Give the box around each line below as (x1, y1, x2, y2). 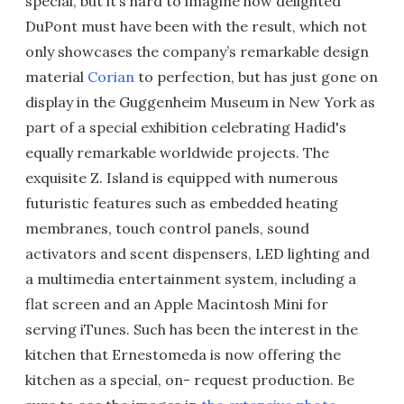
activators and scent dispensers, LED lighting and (25, 244, 370, 262)
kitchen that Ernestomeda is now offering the (25, 345, 341, 363)
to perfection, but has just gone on (134, 68, 378, 86)
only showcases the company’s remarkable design (25, 42, 369, 60)
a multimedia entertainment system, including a (25, 270, 356, 288)
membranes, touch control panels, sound (25, 219, 309, 237)
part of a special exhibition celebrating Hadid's (25, 118, 346, 136)
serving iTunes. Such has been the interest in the (25, 320, 358, 338)
